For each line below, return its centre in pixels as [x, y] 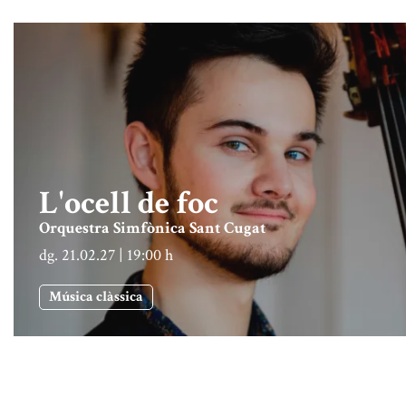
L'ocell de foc [129, 203]
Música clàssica [96, 296]
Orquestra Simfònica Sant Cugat [152, 227]
